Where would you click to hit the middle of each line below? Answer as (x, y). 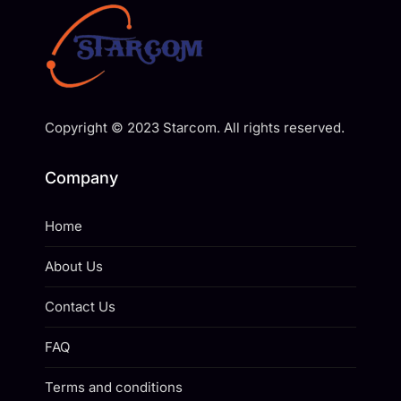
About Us (74, 266)
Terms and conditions (114, 387)
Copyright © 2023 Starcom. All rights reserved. (195, 127)
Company (81, 177)
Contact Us (80, 306)
